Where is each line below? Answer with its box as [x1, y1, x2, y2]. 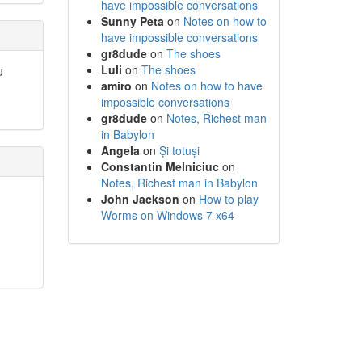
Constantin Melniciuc [100, 158, 219, 175]
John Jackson [100, 191, 179, 207]
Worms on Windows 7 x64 [100, 207, 234, 223]
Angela [100, 142, 140, 158]
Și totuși [158, 142, 200, 158]
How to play [198, 191, 259, 207]
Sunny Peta [100, 13, 164, 29]
